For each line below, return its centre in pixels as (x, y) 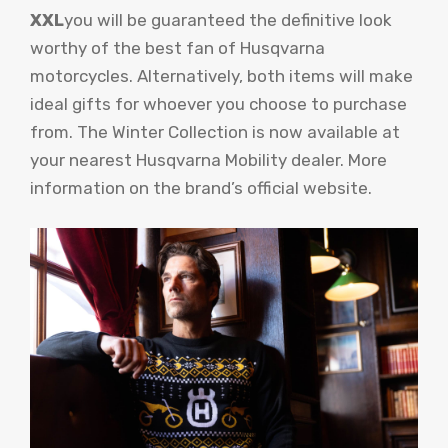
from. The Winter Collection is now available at (215, 132)
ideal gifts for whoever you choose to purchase (218, 104)
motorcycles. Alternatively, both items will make (221, 76)
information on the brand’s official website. (201, 188)
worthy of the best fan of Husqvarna (177, 48)
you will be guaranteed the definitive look (228, 20)
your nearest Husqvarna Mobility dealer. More (208, 160)
